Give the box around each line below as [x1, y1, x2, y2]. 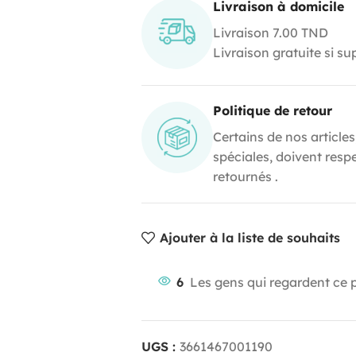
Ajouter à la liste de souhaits [160, 230, 341, 246]
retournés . [212, 168, 278, 184]
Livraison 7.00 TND [212, 24, 328, 41]
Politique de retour [212, 102, 332, 118]
